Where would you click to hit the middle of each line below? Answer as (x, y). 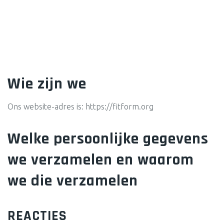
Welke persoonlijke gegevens (108, 139)
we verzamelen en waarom (101, 160)
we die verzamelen (73, 181)
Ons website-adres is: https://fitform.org (80, 106)
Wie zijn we (47, 84)
